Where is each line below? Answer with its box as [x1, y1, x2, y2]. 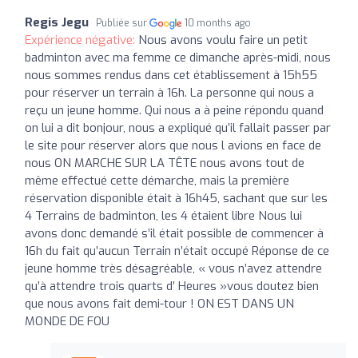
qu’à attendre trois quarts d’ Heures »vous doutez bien [25, 277, 319, 294]
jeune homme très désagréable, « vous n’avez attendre [25, 260, 322, 276]
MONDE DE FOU [25, 312, 109, 329]
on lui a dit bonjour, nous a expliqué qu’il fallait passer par [25, 119, 331, 136]
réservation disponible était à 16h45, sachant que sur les [25, 189, 328, 206]
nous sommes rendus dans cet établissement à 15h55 [25, 66, 317, 83]
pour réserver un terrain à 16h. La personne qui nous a [25, 84, 314, 101]
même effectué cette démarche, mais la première [25, 172, 289, 189]
